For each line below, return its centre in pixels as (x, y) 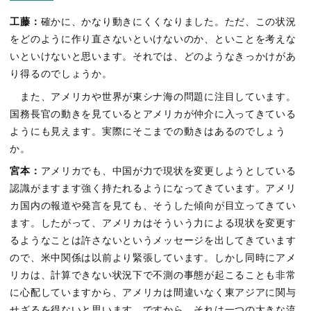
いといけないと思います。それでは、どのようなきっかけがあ (153, 57)
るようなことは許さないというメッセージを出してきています (153, 241)
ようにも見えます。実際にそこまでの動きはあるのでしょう (148, 131)
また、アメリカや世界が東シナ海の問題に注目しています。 (153, 96)
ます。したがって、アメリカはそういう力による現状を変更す (153, 224)
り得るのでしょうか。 (61, 74)
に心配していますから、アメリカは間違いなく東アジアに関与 (153, 293)
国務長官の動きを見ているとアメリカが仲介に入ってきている (153, 114)
